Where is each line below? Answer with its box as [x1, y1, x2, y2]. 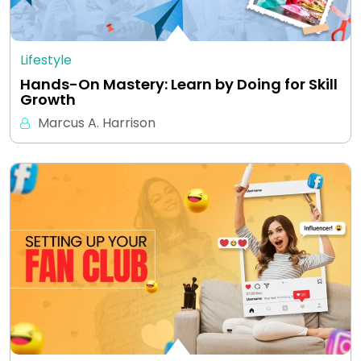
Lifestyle [20, 50, 72, 69]
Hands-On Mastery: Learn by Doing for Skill [20, 73, 338, 94]
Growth [20, 89, 76, 110]
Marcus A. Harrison [38, 113, 156, 132]
